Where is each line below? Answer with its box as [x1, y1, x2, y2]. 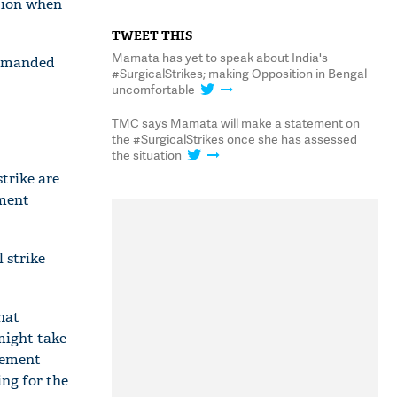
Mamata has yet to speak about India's [112, 49, 328, 66]
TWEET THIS [112, 27, 192, 43]
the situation [112, 146, 182, 163]
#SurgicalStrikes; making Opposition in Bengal [112, 65, 367, 82]
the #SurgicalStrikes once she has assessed [112, 130, 357, 147]
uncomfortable [112, 81, 195, 97]
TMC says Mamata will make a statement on [112, 114, 360, 131]
